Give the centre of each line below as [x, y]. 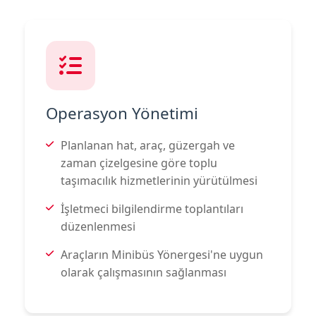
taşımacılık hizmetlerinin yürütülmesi [159, 180]
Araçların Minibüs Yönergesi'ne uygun [162, 254]
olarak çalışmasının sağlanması [144, 272]
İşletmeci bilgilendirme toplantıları [152, 208]
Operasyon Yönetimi [122, 113]
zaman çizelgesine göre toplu [139, 163]
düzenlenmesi [98, 226]
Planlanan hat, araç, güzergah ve [148, 145]
